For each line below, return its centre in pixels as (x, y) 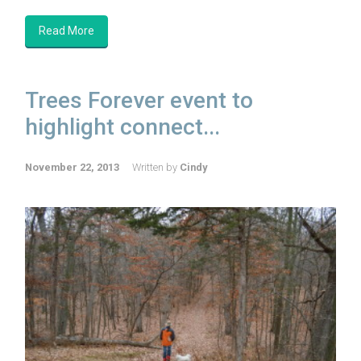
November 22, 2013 (72, 167)
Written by (156, 167)
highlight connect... (122, 127)
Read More (66, 30)
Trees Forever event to (139, 100)
